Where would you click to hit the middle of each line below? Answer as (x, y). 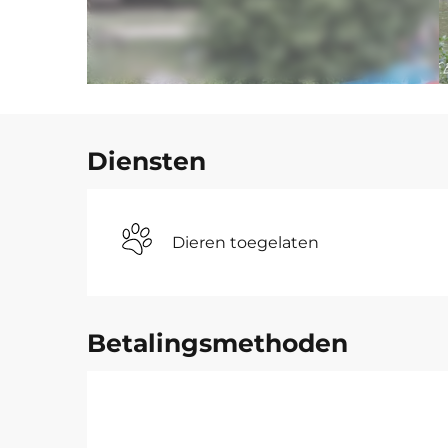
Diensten (147, 161)
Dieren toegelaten (246, 242)
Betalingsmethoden (218, 343)
